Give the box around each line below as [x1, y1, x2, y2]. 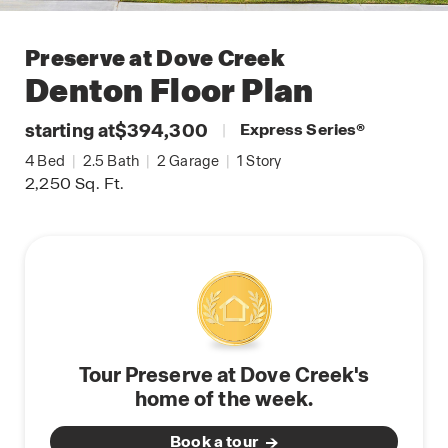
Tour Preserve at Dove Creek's [78, 362, 370, 388]
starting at [25, 119, 115, 142]
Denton [25, 70, 144, 112]
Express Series [239, 119, 356, 140]
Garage [166, 152, 220, 170]
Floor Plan [143, 70, 314, 112]
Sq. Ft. [71, 173, 125, 194]
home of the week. [134, 386, 314, 412]
